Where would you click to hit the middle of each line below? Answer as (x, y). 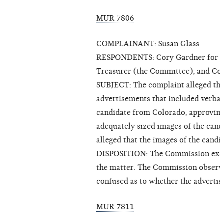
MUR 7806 (115, 18)
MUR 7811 (115, 207)
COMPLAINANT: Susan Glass (148, 44)
